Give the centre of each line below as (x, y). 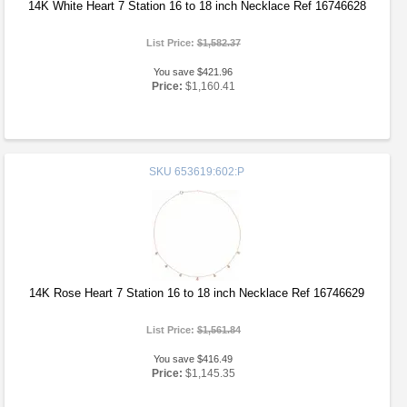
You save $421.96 (194, 72)
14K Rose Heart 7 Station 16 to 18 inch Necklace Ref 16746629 (197, 293)
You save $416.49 (194, 359)
